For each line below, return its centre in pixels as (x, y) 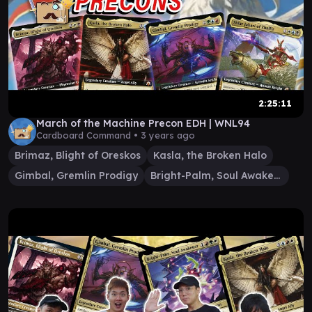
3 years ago (168, 135)
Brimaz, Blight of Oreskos (78, 155)
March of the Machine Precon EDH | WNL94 (143, 123)
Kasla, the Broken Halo (210, 155)
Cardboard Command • (88, 135)
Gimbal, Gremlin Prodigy (76, 175)
